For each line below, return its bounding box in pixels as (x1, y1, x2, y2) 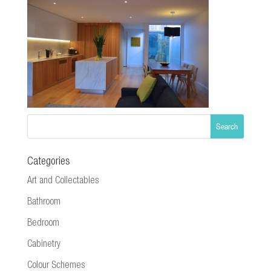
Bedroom (27, 218, 59, 229)
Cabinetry (27, 240, 60, 250)
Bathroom (27, 197, 60, 207)
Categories (27, 156, 70, 168)
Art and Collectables (27, 176, 99, 186)
